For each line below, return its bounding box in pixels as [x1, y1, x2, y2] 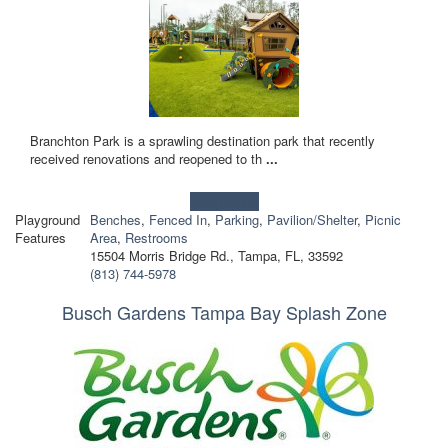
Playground [15, 209, 80, 229]
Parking [214, 209, 259, 229]
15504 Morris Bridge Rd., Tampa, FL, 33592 [89, 245, 343, 265]
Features [15, 227, 66, 247]
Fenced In [148, 209, 207, 229]
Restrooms [124, 227, 188, 247]
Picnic [364, 209, 401, 229]
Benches [89, 209, 141, 229]
